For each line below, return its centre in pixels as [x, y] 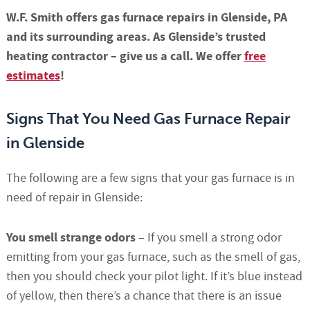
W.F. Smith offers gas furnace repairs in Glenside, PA [146, 18]
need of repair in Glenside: [74, 198]
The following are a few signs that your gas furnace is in [150, 179]
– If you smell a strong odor [208, 238]
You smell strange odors [71, 238]
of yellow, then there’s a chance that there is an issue [144, 296]
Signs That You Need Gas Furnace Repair [148, 119]
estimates [33, 76]
